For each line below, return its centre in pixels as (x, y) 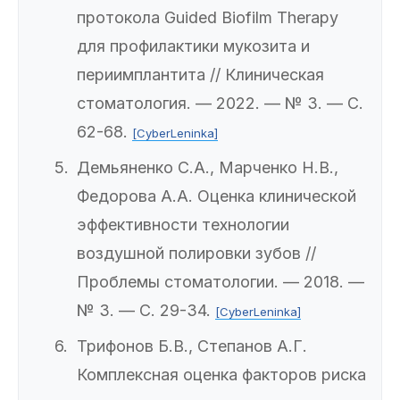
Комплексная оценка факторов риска (221, 375)
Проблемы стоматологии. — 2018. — (221, 282)
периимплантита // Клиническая (200, 75)
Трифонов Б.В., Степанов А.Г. (192, 346)
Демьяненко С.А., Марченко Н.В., (208, 168)
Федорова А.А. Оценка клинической (217, 196)
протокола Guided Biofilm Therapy (208, 18)
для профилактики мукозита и (193, 46)
